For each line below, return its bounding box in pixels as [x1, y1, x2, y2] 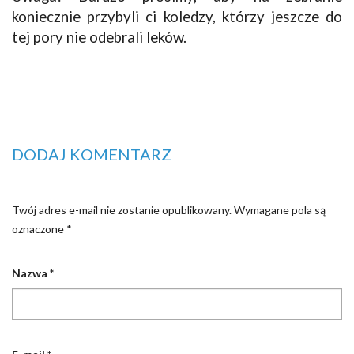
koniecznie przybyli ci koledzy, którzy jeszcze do [12, 7, 342, 25]
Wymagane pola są [232, 202, 326, 217]
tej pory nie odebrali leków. [12, 28, 186, 46]
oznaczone [12, 221, 66, 235]
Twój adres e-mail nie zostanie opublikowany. [12, 202, 232, 217]
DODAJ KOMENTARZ [12, 144, 171, 164]
